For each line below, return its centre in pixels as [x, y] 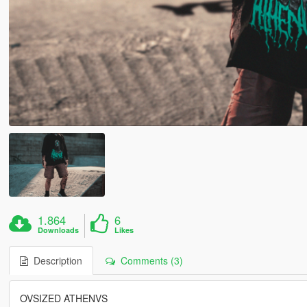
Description [55, 261]
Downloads [59, 230]
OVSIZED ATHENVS [63, 298]
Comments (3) [149, 261]
